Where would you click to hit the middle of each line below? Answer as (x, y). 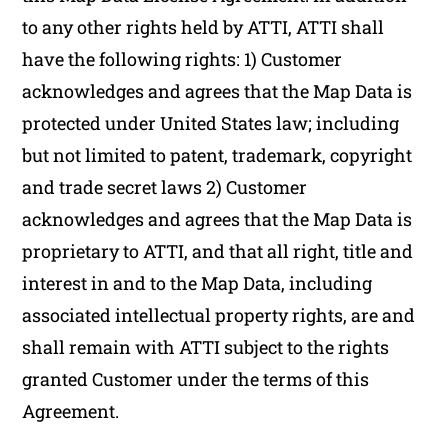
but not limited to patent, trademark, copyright (217, 155)
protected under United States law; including (211, 123)
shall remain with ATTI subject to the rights (206, 347)
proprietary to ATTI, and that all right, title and (218, 251)
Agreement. (71, 411)
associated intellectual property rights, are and (219, 315)
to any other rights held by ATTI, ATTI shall (203, 27)
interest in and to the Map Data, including (197, 283)
